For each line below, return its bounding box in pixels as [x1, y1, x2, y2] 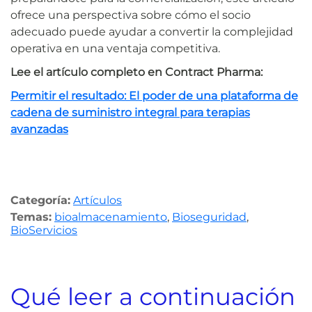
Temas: [10, 210, 52, 224]
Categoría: [10, 193, 70, 207]
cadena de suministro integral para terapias [10, 105, 250, 119]
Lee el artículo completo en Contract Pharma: [10, 65, 263, 79]
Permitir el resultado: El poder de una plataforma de [10, 88, 298, 102]
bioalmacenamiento [54, 210, 167, 224]
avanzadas [10, 122, 68, 136]
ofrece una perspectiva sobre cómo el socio [10, 8, 251, 22]
